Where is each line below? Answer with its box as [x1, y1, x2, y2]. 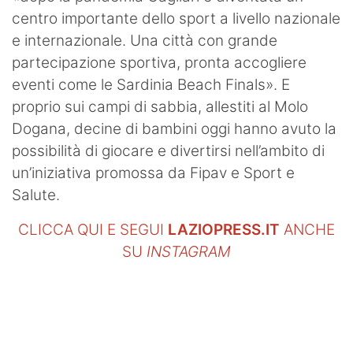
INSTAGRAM [147, 242, 231, 261]
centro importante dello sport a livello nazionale [12, 9, 340, 28]
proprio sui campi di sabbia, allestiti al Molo [12, 97, 308, 116]
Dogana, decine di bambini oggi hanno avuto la [12, 119, 336, 138]
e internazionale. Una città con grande [12, 31, 277, 50]
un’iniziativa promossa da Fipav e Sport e [12, 163, 295, 182]
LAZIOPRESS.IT [168, 220, 280, 239]
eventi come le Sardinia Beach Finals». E [12, 75, 290, 94]
